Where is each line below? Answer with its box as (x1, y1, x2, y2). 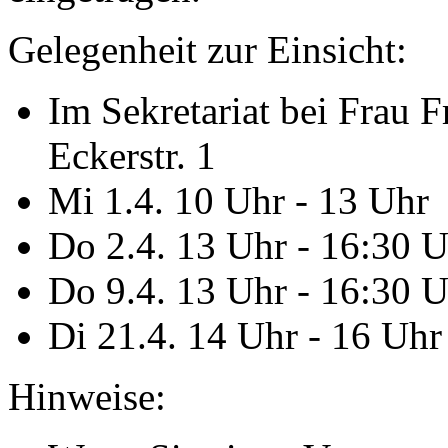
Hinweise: (8, 375, 166, 419)
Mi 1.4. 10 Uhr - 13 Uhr (48, 179, 429, 223)
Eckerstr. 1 (48, 134, 216, 178)
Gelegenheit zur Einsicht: (8, 28, 407, 72)
